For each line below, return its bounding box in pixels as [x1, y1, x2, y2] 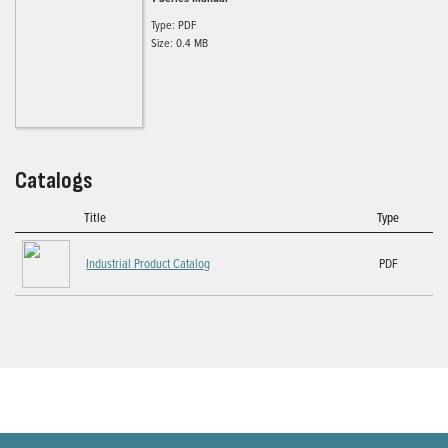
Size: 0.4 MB [151, 33, 208, 51]
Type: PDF [151, 15, 196, 33]
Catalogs [15, 165, 93, 195]
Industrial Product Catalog [86, 253, 211, 272]
